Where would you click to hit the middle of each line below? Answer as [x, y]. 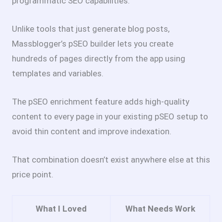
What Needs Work [160, 209]
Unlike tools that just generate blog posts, [91, 28]
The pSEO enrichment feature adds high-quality [101, 102]
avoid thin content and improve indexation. [92, 132]
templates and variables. [58, 73]
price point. [33, 175]
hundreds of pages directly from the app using [99, 58]
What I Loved [61, 209]
